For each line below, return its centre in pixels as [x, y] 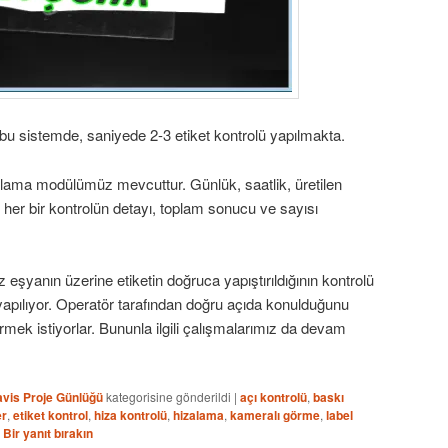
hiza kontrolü [130, 415]
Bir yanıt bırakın [48, 433]
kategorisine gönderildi [168, 397]
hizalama [198, 415]
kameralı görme [275, 415]
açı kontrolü [273, 397]
